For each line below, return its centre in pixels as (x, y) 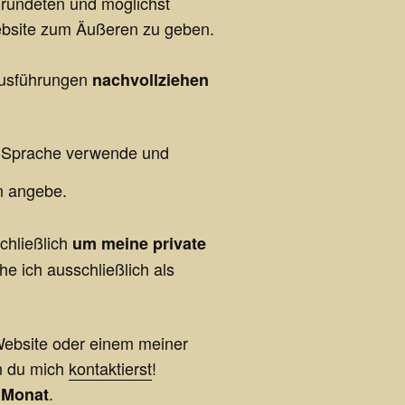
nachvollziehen (151, 80)
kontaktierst (110, 368)
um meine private (139, 243)
